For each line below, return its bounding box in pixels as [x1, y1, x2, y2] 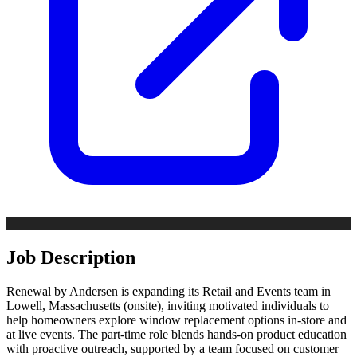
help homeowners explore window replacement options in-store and [6, 312, 347, 327]
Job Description [6, 246, 135, 268]
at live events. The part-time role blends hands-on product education [6, 327, 347, 341]
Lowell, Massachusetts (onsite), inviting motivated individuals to [6, 298, 329, 312]
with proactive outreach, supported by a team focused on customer [6, 341, 339, 355]
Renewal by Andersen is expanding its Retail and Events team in [6, 284, 331, 298]
